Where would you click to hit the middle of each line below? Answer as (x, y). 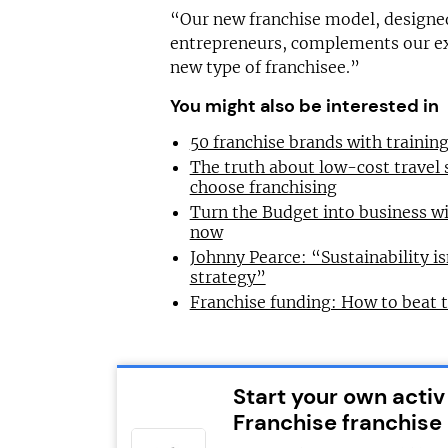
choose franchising (263, 187)
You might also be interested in (304, 106)
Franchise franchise (337, 423)
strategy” (227, 277)
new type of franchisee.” (264, 67)
